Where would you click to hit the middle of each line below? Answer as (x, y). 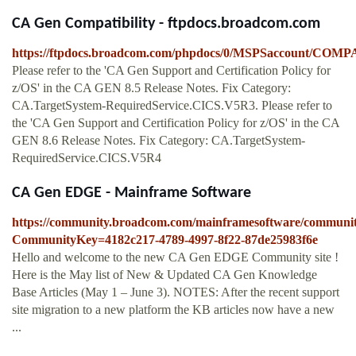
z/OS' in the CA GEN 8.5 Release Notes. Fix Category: (151, 88)
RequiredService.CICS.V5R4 (87, 158)
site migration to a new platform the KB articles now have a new (173, 310)
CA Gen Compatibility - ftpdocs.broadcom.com (166, 24)
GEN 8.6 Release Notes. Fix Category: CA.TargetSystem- (159, 141)
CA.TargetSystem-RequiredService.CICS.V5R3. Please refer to (172, 106)
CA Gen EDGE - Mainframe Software (132, 193)
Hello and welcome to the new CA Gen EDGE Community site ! (175, 257)
